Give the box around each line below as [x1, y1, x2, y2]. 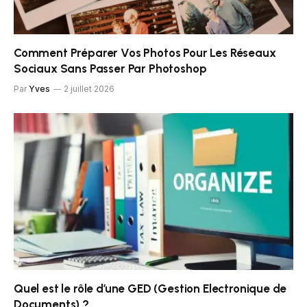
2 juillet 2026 [64, 83, 114, 94]
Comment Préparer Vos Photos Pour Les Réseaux [14, 45, 276, 60]
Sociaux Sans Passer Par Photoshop [14, 61, 207, 75]
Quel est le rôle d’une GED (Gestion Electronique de [14, 282, 287, 296]
